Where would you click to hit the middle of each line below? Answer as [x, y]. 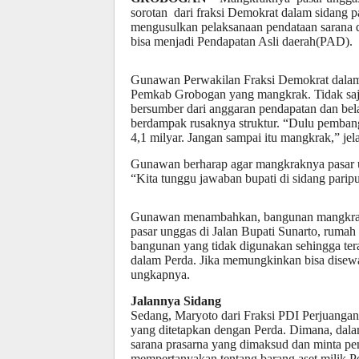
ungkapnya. [160, 274]
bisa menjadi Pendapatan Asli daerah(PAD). [242, 41]
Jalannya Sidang [176, 301]
